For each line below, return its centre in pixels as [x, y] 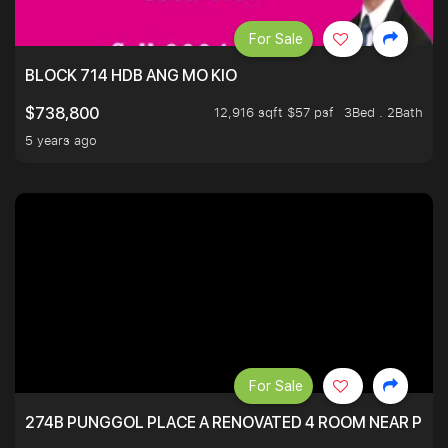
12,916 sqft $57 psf [274, 112]
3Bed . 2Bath [383, 112]
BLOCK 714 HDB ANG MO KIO [131, 76]
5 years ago [61, 140]
